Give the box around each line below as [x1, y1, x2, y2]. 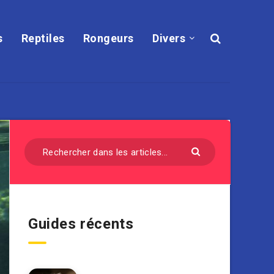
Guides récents [28, 215, 134, 232]
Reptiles [21, 32, 65, 45]
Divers [152, 32, 186, 45]
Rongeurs [83, 32, 134, 45]
